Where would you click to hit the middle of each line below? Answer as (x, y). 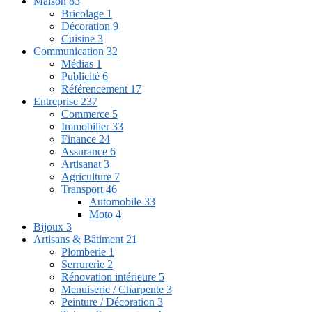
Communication (70, 51)
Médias (79, 63)
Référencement (96, 88)
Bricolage (84, 13)
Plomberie (85, 251)
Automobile (117, 201)
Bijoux (50, 226)
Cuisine (79, 38)
